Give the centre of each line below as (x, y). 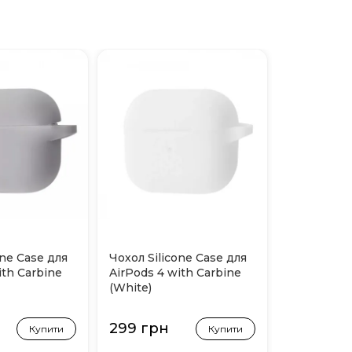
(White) (130, 288)
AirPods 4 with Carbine (175, 273)
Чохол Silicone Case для (178, 258)
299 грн (139, 328)
